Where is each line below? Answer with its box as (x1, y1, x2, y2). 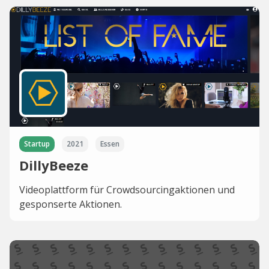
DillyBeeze (19, 156, 88, 174)
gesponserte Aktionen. (19, 198, 122, 211)
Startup (24, 139, 50, 149)
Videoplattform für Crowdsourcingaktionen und (19, 183, 235, 196)
